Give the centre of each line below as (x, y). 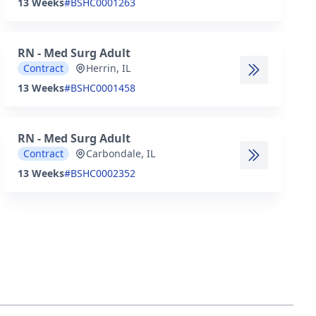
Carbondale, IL (121, 153)
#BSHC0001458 (100, 88)
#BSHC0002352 (100, 173)
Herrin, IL (109, 68)
